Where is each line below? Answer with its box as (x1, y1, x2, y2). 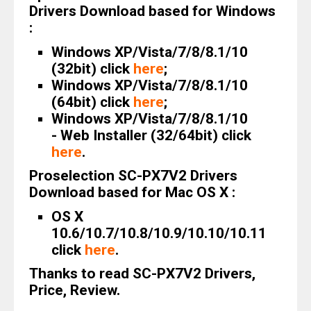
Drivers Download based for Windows (29, 3, 276, 19)
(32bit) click (51, 60, 133, 77)
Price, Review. (29, 282, 120, 299)
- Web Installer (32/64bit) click (51, 126, 251, 144)
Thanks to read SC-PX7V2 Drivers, (29, 265, 255, 282)
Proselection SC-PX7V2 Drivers (29, 167, 237, 184)
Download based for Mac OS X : (29, 184, 235, 201)
